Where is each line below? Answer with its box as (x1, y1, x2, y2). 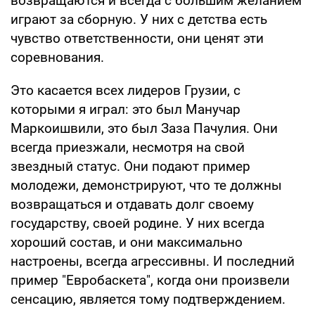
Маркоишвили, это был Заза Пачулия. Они (11, 120, 278, 137)
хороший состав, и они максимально (11, 234, 243, 251)
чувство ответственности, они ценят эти (11, 30, 264, 47)
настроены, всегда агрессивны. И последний (11, 253, 295, 270)
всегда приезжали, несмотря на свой (11, 139, 245, 156)
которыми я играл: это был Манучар (11, 101, 240, 118)
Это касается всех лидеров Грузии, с (11, 82, 240, 99)
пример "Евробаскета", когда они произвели (11, 272, 290, 289)
